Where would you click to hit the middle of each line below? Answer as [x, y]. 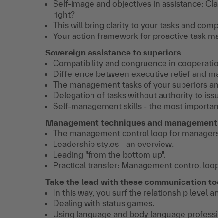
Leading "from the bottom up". [109, 154]
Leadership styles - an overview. [113, 144]
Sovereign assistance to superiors [113, 52]
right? [64, 14]
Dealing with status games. [104, 203]
